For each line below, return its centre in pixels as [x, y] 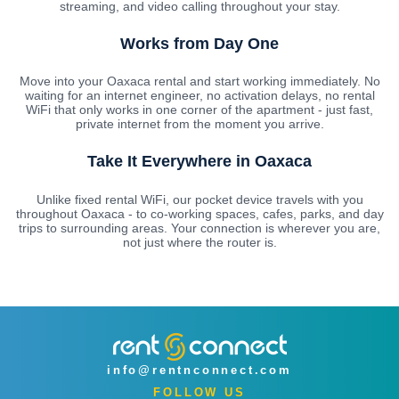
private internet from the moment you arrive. [199, 124]
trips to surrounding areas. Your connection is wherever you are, [199, 228]
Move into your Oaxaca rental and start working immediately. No [199, 81]
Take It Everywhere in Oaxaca [199, 162]
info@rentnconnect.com [199, 370]
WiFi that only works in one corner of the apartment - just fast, [199, 110]
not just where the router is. [199, 243]
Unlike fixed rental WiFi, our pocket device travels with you [199, 200]
